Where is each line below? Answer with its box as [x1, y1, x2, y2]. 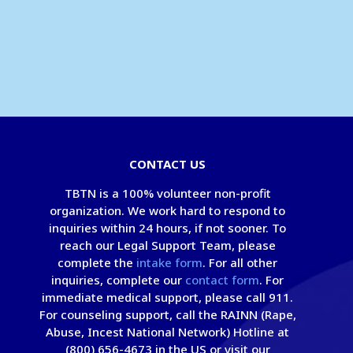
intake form [136, 255, 203, 271]
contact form [185, 272, 260, 288]
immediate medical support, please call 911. [42, 289, 294, 306]
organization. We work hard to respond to [50, 203, 286, 219]
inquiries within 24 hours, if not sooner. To [49, 220, 287, 236]
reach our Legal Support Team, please [59, 237, 276, 254]
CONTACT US [129, 156, 206, 173]
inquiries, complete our [51, 272, 186, 288]
